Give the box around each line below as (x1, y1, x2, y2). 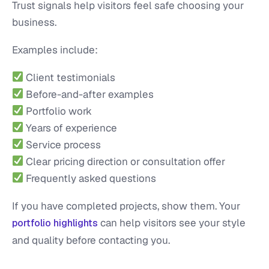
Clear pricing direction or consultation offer (23, 154, 226, 168)
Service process (23, 138, 101, 151)
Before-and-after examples (23, 87, 154, 101)
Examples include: (12, 43, 98, 56)
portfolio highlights (12, 216, 98, 229)
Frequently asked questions (23, 171, 157, 185)
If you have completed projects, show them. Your (12, 199, 240, 213)
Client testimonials (23, 70, 116, 84)
